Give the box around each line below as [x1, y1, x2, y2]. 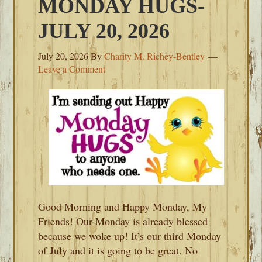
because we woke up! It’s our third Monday [38, 229, 222, 243]
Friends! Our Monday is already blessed [38, 214, 208, 228]
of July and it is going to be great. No [38, 243, 198, 257]
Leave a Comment [38, 63, 106, 75]
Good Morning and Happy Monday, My [38, 199, 208, 213]
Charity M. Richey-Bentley [104, 50, 205, 62]
